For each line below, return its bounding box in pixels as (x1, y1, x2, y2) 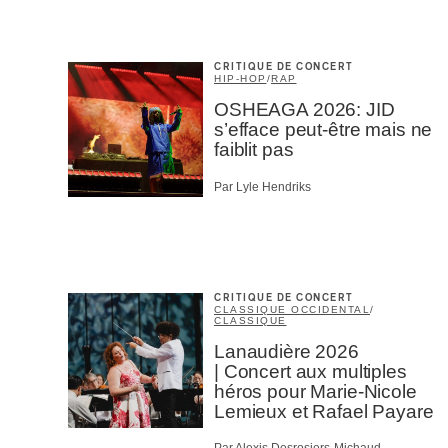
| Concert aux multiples (214, 360, 407, 382)
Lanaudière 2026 (214, 340, 359, 362)
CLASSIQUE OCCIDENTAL (214, 303, 370, 315)
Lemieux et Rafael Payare (214, 400, 434, 422)
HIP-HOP (214, 73, 267, 85)
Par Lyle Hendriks (214, 179, 311, 194)
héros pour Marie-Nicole (214, 380, 417, 402)
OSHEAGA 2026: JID (214, 99, 395, 121)
